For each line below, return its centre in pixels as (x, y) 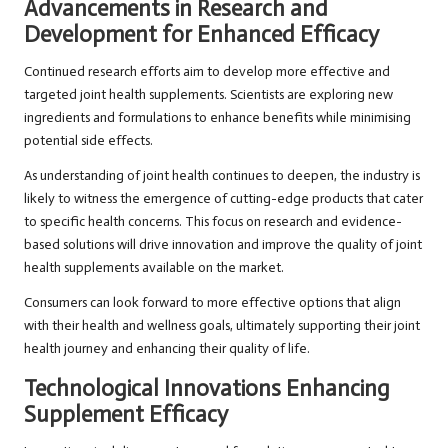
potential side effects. (88, 141)
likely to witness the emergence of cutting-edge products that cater (223, 199)
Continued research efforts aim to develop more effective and (207, 72)
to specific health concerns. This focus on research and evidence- (213, 222)
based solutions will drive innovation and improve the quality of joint (223, 245)
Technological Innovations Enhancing (207, 389)
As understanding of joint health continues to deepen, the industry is (222, 176)
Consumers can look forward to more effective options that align (212, 303)
